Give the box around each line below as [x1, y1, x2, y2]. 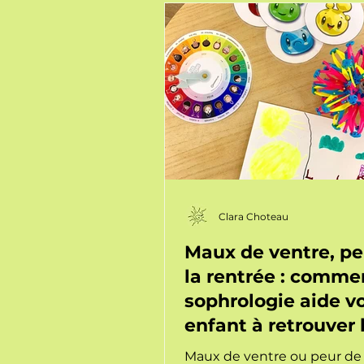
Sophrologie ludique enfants [180, 11, 351, 26]
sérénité [184, 339, 262, 361]
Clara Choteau [219, 210, 288, 223]
